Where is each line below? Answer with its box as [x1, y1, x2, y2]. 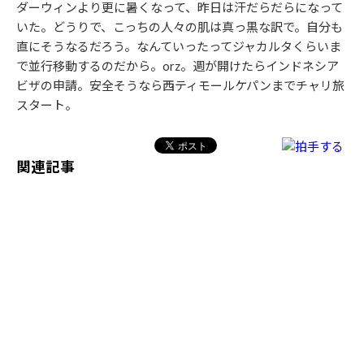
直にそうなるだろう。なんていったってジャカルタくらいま [16, 39, 341, 54]
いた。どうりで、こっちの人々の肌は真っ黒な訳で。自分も [16, 19, 343, 35]
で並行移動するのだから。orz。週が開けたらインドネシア [16, 58, 339, 74]
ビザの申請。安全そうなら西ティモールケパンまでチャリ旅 [16, 78, 344, 93]
